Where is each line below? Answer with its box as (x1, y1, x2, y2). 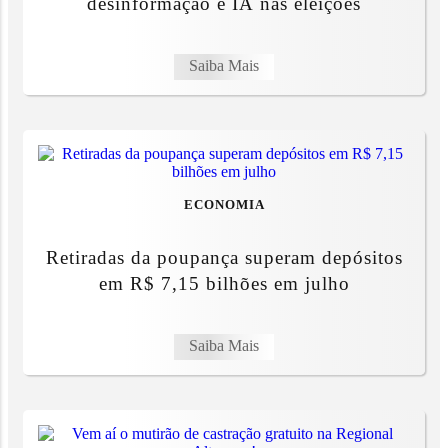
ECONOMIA (183, 197, 265, 212)
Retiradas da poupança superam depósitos (45, 246, 403, 268)
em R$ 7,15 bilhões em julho (98, 272, 350, 294)
